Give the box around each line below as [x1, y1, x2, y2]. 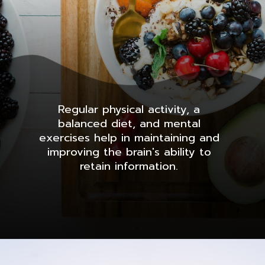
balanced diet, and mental [57, 115, 201, 132]
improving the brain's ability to [47, 143, 211, 160]
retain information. [80, 157, 178, 174]
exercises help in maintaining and [38, 129, 219, 146]
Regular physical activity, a [58, 101, 200, 118]
